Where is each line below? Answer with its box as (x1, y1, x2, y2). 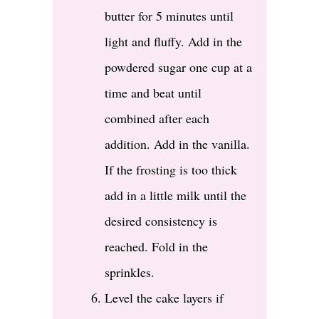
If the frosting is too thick (105, 161, 237, 179)
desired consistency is (105, 212, 217, 230)
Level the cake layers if (105, 289, 224, 307)
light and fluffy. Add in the (105, 33, 242, 51)
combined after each (105, 110, 209, 127)
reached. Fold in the (105, 238, 208, 256)
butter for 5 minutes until (105, 7, 234, 25)
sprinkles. (105, 263, 155, 281)
